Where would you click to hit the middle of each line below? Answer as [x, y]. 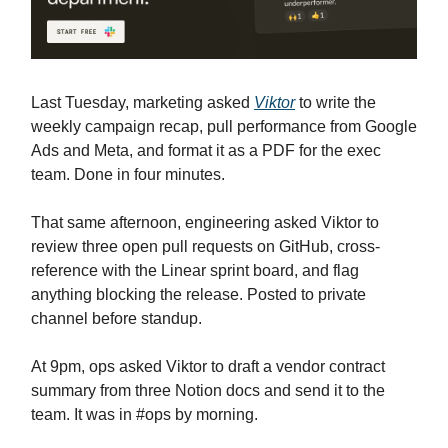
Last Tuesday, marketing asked [142, 103]
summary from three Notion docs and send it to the [208, 391]
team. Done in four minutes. [128, 175]
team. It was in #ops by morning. [144, 415]
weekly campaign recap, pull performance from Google [224, 127]
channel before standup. [116, 319]
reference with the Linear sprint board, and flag [195, 271]
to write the [335, 103]
